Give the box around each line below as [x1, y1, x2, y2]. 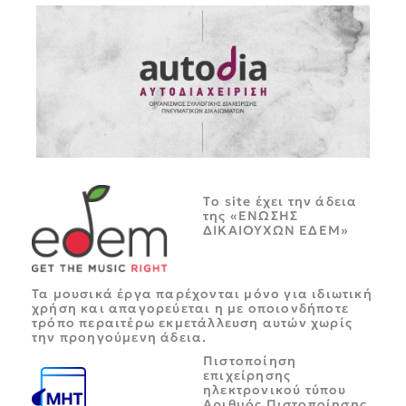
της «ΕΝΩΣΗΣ [203, 208, 299, 225]
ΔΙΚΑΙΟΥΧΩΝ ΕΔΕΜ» [203, 222, 350, 239]
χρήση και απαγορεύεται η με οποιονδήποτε [32, 300, 349, 317]
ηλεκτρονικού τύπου [203, 382, 347, 399]
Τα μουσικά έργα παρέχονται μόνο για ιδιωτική [32, 285, 372, 303]
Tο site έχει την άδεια [203, 193, 358, 210]
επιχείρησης [203, 367, 292, 384]
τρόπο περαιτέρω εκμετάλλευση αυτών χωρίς [32, 314, 353, 332]
